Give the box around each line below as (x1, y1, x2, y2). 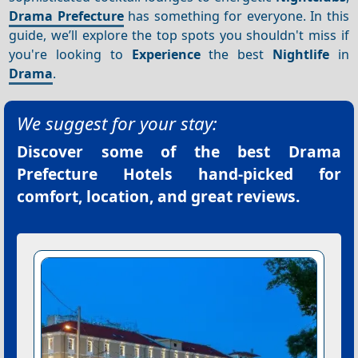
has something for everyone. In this (123, 6, 349, 25)
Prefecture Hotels (17, 163, 173, 185)
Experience (131, 45, 201, 63)
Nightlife (272, 45, 329, 63)
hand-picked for (173, 163, 341, 185)
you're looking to (9, 45, 132, 63)
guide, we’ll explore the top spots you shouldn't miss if (9, 26, 349, 44)
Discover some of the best (17, 141, 288, 163)
